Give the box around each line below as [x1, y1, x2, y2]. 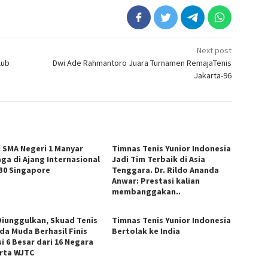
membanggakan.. [112, 186, 181, 197]
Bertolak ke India [112, 226, 181, 237]
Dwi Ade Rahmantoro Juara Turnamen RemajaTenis [53, 57, 232, 69]
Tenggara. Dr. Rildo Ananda [112, 165, 220, 176]
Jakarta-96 [194, 70, 232, 81]
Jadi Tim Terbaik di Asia [112, 154, 206, 165]
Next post [197, 45, 232, 56]
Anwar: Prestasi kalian [112, 175, 200, 187]
